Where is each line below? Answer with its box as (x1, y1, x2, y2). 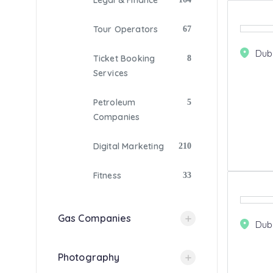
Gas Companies (58, 212, 132, 224)
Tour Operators (93, 24, 158, 35)
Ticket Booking (93, 53, 155, 64)
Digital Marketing (93, 141, 164, 152)
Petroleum (93, 97, 136, 108)
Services (93, 68, 129, 79)
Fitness (93, 170, 121, 181)
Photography (58, 251, 120, 263)
